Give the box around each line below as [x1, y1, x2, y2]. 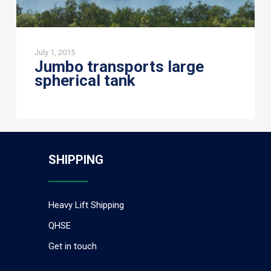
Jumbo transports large [34, 57, 204, 76]
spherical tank [34, 71, 135, 90]
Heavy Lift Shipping [48, 200, 124, 211]
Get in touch [48, 241, 97, 252]
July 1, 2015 [34, 47, 75, 57]
